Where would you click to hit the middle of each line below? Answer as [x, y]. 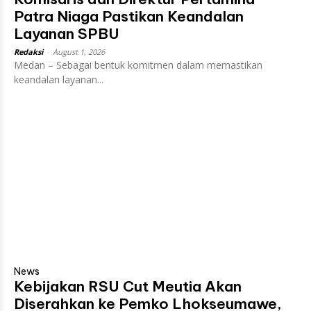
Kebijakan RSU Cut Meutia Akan [128, 286]
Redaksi [28, 51]
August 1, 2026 [79, 51]
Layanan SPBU [67, 33]
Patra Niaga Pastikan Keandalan [129, 16]
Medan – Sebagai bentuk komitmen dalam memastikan [138, 65]
